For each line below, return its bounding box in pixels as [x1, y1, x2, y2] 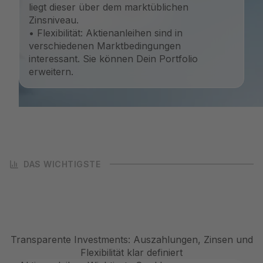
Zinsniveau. [29, 14, 79, 26]
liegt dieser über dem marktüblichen [29, 1, 188, 13]
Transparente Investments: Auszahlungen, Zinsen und [10, 234, 253, 245]
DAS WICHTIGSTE [23, 159, 100, 169]
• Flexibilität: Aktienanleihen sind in [29, 27, 183, 39]
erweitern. [29, 66, 73, 77]
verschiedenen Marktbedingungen [29, 40, 181, 52]
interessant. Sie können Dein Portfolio [29, 53, 198, 65]
